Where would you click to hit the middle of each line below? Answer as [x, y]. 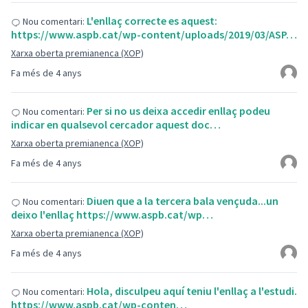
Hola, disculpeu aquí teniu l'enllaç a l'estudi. [192, 291]
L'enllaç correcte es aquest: [152, 21]
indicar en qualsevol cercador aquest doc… [116, 124]
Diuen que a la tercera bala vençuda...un [183, 201]
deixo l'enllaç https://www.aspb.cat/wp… [112, 214]
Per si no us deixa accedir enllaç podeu [178, 111]
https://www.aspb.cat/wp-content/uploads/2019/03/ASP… [154, 34]
